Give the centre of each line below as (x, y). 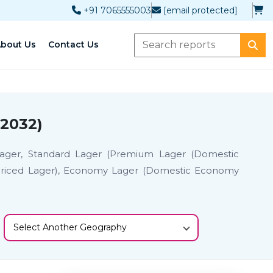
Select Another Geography (70, 227)
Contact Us (73, 44)
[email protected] (200, 10)
